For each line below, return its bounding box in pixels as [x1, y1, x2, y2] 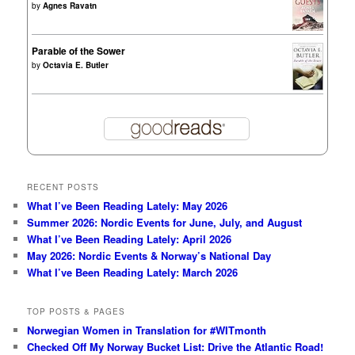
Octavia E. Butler [43, 59, 109, 71]
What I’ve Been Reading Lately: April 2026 [27, 231, 232, 246]
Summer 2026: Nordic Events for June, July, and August [27, 214, 303, 230]
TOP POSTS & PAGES [27, 306, 126, 318]
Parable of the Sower [32, 44, 126, 59]
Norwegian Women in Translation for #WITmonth [27, 323, 267, 338]
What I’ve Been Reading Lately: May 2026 [27, 197, 228, 213]
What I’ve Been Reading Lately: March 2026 [27, 264, 239, 280]
